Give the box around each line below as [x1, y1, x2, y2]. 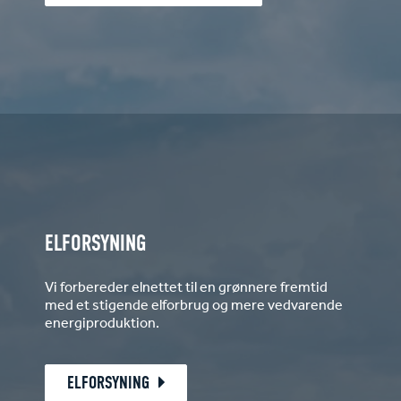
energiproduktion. [45, 310, 159, 337]
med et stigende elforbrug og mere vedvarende [45, 292, 343, 320]
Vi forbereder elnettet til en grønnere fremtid [45, 274, 328, 302]
